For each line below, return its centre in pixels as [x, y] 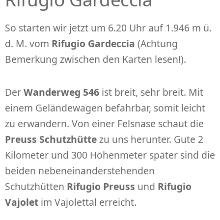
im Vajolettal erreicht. [87, 202]
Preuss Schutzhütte [51, 139]
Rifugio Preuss [102, 187]
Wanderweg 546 [61, 92]
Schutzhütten [36, 187]
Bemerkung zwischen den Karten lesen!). [96, 59]
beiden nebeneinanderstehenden [80, 171]
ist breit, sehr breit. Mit [151, 92]
